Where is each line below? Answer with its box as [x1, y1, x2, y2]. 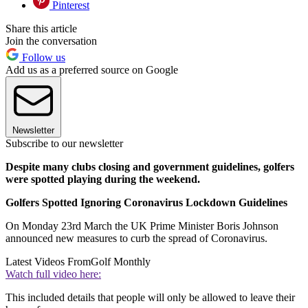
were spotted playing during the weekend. [5, 173, 200, 186]
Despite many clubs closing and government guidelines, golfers [5, 161, 294, 173]
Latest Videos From [5, 256, 91, 268]
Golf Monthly [91, 256, 151, 268]
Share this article [5, 23, 77, 35]
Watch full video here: [5, 268, 101, 280]
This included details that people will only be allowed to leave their [5, 291, 295, 304]
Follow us [19, 52, 65, 64]
